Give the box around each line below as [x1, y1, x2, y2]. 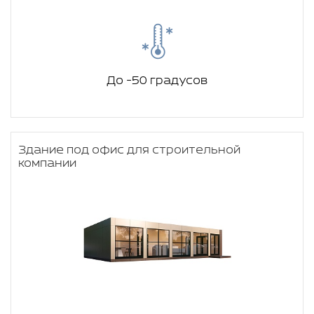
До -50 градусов [107, 74, 207, 88]
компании [18, 157, 76, 170]
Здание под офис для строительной [18, 144, 240, 157]
